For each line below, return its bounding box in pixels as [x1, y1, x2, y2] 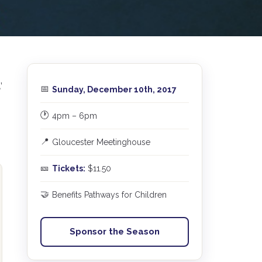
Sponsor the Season [70, 226, 160, 237]
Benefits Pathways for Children [52, 190, 167, 199]
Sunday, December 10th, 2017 [52, 85, 177, 94]
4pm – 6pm [52, 111, 97, 120]
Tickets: [52, 164, 85, 173]
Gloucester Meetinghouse [52, 137, 150, 147]
